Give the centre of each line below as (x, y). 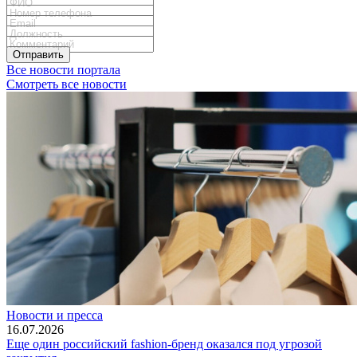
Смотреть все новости (67, 84)
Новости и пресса (55, 315)
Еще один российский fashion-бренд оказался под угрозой (164, 343)
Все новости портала (63, 69)
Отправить (38, 54)
